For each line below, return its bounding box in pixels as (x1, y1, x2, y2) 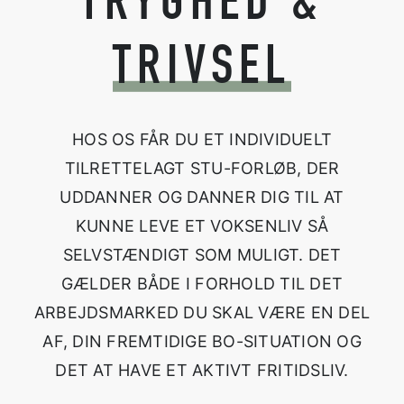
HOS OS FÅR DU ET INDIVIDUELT (72, 130, 332, 150)
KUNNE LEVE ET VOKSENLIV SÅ (75, 216, 329, 236)
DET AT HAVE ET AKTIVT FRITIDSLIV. (55, 361, 349, 381)
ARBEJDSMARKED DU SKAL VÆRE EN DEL (33, 303, 371, 323)
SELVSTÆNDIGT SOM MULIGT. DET (62, 245, 342, 265)
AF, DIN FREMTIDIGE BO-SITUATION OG (42, 332, 362, 352)
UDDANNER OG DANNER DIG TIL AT (60, 188, 344, 207)
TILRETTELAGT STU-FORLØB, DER (64, 159, 340, 179)
